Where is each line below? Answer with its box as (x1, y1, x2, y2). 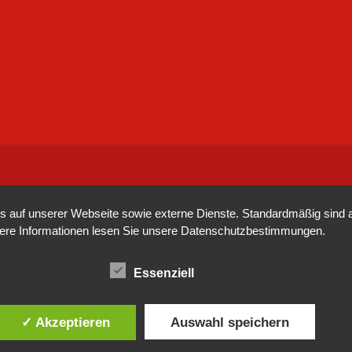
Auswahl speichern (170, 314, 289, 329)
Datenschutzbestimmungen (181, 224, 323, 238)
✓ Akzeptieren (20, 314, 110, 329)
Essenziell (134, 266, 195, 280)
